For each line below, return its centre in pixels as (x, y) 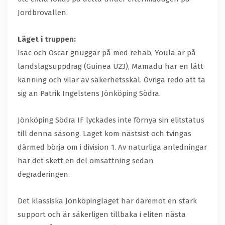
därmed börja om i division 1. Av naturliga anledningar (112, 147)
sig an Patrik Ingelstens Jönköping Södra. (89, 94)
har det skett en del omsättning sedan (86, 161)
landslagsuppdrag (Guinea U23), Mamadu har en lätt (110, 67)
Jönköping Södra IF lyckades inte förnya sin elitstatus (111, 120)
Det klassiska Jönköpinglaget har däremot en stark (107, 201)
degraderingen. (44, 175)
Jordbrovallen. (43, 13)
